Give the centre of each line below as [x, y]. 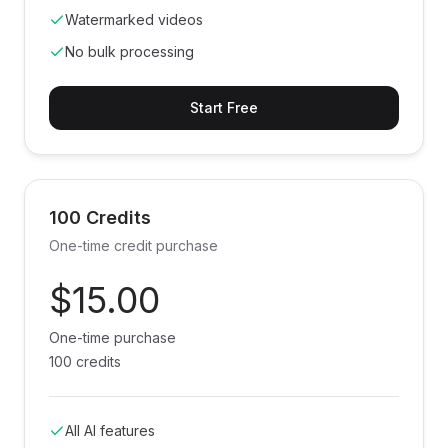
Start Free [224, 107]
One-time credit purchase [133, 245]
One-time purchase [112, 337]
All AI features [110, 430]
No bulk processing [129, 51]
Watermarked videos [134, 19]
